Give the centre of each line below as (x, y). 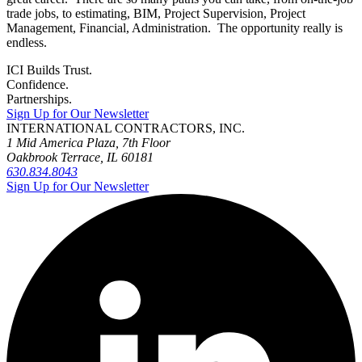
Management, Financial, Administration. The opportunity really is (175, 28)
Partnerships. (39, 99)
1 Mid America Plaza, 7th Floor (88, 143)
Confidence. (38, 85)
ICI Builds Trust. (49, 70)
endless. (27, 43)
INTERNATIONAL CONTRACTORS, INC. (126, 128)
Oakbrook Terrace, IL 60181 (80, 158)
